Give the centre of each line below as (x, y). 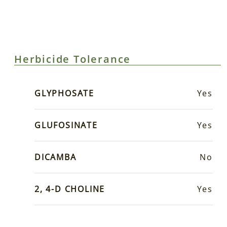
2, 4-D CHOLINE (70, 189)
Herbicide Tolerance (73, 59)
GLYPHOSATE (64, 93)
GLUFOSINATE (66, 125)
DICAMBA (55, 157)
